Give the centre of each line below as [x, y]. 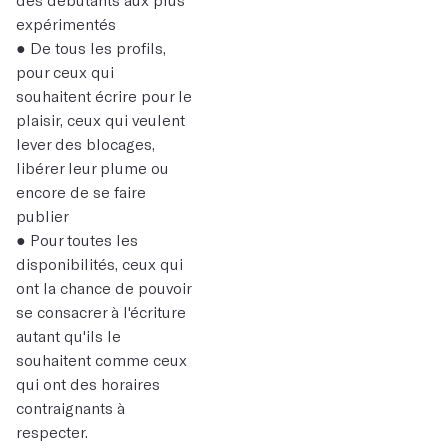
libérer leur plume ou [92, 167]
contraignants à [70, 407]
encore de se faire [81, 191]
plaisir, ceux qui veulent [100, 119]
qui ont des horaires [88, 383]
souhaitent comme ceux [101, 359]
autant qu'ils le [68, 335]
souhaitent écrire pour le [104, 95]
